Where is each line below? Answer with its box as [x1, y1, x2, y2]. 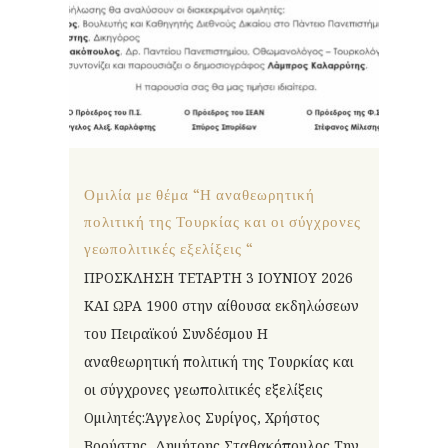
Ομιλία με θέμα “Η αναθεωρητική [84, 185, 315, 205]
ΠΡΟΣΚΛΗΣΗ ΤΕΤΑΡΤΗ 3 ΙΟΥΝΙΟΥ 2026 [84, 267, 353, 287]
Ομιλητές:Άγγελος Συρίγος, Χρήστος [84, 407, 320, 427]
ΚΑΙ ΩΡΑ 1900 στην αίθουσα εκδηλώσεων [84, 295, 359, 315]
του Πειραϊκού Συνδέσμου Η [84, 323, 268, 343]
